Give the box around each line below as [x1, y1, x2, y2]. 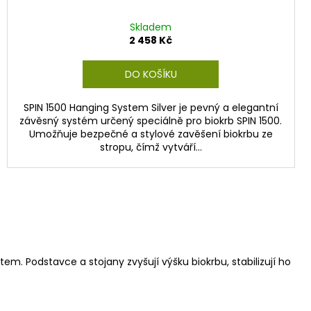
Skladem [130, 19, 172, 34]
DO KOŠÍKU [124, 67, 177, 81]
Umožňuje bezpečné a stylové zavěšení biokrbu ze [28, 126, 273, 141]
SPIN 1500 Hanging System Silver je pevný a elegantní [23, 100, 278, 115]
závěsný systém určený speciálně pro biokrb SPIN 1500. [19, 113, 283, 128]
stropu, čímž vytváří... [99, 140, 202, 154]
